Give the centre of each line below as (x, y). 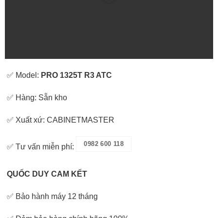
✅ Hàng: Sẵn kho (37, 98)
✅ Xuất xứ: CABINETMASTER (61, 120)
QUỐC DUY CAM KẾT (47, 174)
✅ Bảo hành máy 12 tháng (53, 197)
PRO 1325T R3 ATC (77, 75)
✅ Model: (24, 75)
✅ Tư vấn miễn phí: (42, 146)
